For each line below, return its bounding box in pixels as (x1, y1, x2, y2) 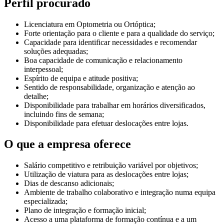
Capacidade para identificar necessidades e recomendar (24, 37, 197, 46)
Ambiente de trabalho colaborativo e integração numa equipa (24, 188, 215, 197)
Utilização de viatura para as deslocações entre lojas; (24, 170, 188, 179)
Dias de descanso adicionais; (24, 179, 114, 188)
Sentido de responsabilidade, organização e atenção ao (24, 82, 195, 91)
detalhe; (24, 91, 48, 100)
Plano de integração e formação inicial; (24, 206, 146, 215)
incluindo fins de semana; (24, 109, 104, 118)
